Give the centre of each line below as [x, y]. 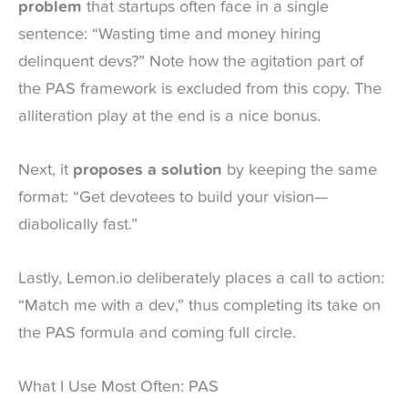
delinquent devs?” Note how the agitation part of [191, 61]
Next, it [46, 170]
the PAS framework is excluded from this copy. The [200, 89]
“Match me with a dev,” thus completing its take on [199, 306]
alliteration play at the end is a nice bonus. [169, 116]
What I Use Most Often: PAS [118, 388]
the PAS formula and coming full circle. [157, 334]
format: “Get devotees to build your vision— [173, 197]
